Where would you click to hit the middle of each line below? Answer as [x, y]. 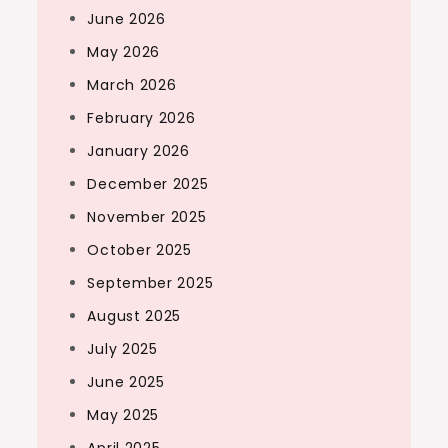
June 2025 [126, 382]
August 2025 [134, 316]
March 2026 [132, 85]
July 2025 [122, 349]
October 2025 [139, 250]
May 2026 [124, 52]
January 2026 [138, 151]
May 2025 [123, 415]
